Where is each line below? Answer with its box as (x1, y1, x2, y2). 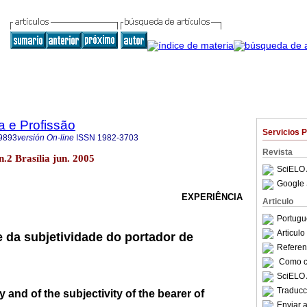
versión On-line (17, 133, 74, 143)
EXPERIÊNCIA (182, 192, 243, 203)
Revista (262, 147, 293, 157)
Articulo (262, 197, 293, 206)
